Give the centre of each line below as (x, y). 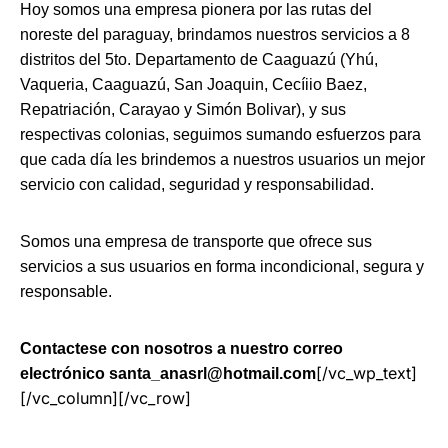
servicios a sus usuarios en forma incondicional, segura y (222, 266)
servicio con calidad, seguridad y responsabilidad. (197, 184)
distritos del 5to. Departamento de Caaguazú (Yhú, (199, 59)
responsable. (66, 291)
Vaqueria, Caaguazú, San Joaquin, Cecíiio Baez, (193, 84)
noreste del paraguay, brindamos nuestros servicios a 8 (215, 34)
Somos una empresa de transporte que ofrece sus (196, 241)
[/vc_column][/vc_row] (105, 398)
